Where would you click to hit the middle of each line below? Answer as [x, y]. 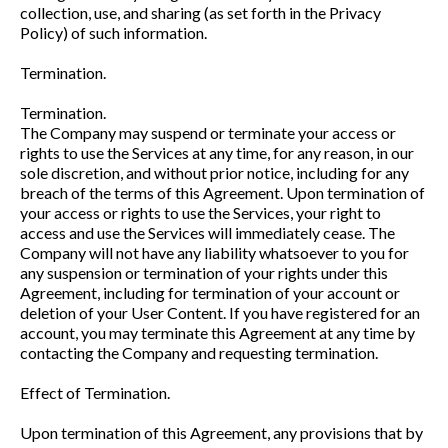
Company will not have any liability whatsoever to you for [214, 252]
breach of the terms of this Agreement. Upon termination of [222, 192]
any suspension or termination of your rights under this [204, 272]
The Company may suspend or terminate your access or [208, 132]
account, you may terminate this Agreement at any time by [217, 332]
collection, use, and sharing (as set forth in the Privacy [200, 12]
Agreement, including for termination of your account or [210, 292]
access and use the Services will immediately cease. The [207, 232]
